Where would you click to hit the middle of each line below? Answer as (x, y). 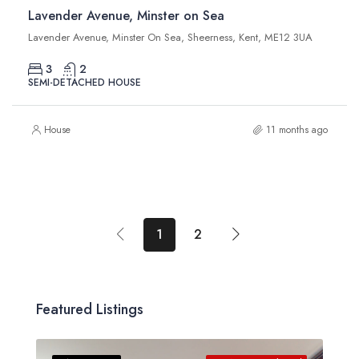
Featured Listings (90, 310)
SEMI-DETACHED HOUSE (85, 83)
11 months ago (297, 130)
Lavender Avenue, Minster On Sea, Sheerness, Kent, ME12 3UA (170, 38)
